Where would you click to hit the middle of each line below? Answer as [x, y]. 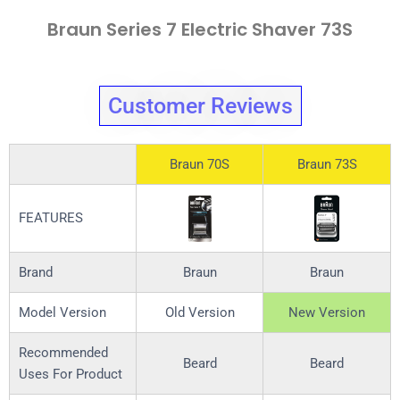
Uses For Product [71, 375]
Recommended [63, 353]
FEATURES [51, 218]
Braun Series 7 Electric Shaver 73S [200, 30]
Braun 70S [200, 165]
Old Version [200, 313]
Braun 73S [327, 165]
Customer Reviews [200, 106]
